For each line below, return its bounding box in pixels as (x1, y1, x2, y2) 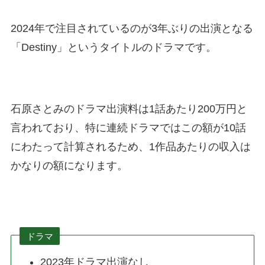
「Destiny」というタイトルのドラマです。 (10, 41, 216, 54)
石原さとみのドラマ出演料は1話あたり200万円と (10, 102, 247, 115)
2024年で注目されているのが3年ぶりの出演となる (10, 22, 253, 35)
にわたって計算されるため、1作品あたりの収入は (10, 140, 251, 153)
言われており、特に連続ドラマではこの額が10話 (10, 121, 246, 134)
